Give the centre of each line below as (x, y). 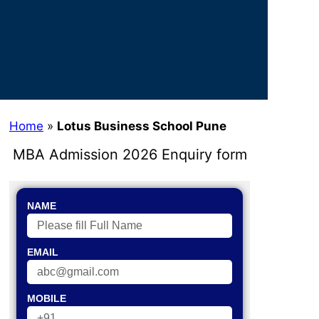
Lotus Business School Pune (142, 126)
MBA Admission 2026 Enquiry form (130, 154)
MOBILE (47, 299)
